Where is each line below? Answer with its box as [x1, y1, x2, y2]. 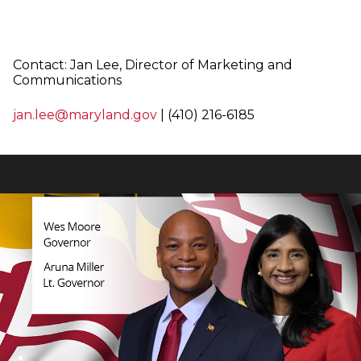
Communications [13, 73, 122, 89]
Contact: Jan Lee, [13, 57, 125, 73]
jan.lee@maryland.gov [13, 107, 157, 123]
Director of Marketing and [125, 57, 293, 73]
